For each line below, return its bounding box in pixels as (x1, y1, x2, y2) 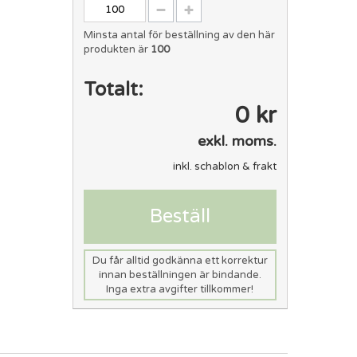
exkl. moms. (197, 131, 277, 150)
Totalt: (84, 77, 144, 101)
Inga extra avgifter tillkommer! (106, 282, 254, 296)
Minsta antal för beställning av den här (84, 28, 276, 41)
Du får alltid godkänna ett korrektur (92, 253, 268, 267)
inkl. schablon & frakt (172, 159, 277, 173)
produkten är (84, 42, 151, 56)
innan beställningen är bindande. (98, 268, 261, 281)
